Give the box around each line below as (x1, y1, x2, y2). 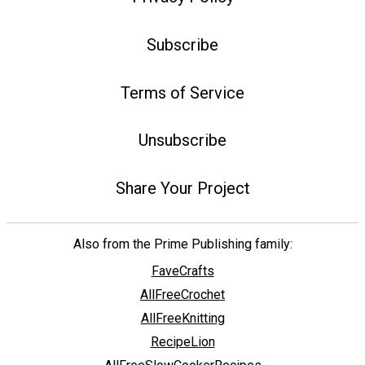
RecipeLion (150, 334, 215, 350)
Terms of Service (121, 82, 244, 103)
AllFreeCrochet (140, 287, 225, 303)
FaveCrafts (151, 263, 214, 279)
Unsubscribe (139, 130, 226, 151)
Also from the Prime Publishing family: (73, 236, 292, 253)
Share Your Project (115, 178, 250, 199)
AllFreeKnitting (140, 310, 225, 327)
